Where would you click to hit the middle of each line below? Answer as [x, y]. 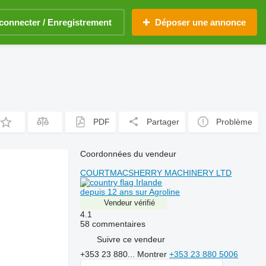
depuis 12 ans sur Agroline [130, 192]
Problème [235, 122]
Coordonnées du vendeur [129, 154]
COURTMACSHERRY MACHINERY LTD [156, 173]
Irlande [148, 182]
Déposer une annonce [200, 22]
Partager [163, 122]
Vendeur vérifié [130, 203]
